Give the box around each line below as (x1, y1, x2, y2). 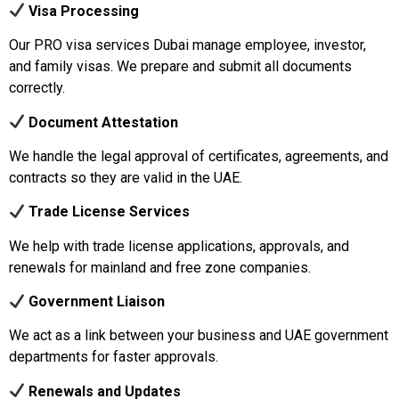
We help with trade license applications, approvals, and (9, 237, 349, 255)
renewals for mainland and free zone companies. (9, 258, 311, 276)
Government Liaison (25, 293, 166, 311)
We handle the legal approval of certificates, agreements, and (9, 147, 388, 165)
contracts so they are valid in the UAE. (9, 168, 242, 186)
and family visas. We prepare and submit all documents (9, 58, 352, 76)
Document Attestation (25, 113, 179, 131)
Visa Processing (25, 2, 140, 20)
